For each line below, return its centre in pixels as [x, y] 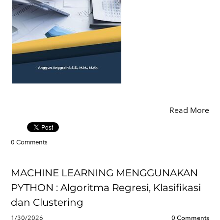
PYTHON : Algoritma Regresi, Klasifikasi [106, 188]
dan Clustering [47, 202]
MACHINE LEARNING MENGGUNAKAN [104, 173]
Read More [189, 110]
